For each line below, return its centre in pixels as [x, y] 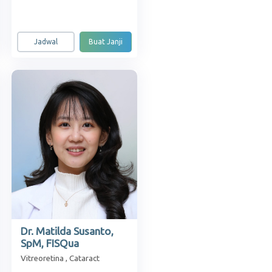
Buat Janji [106, 41]
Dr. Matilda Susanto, [67, 231]
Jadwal [46, 41]
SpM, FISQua [50, 243]
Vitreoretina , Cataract [60, 259]
